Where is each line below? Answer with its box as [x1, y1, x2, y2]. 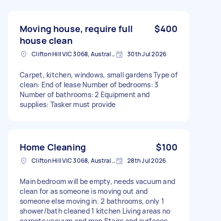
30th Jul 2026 [127, 49, 167, 58]
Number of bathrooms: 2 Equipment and [20, 89, 149, 99]
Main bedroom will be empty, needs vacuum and [20, 176, 175, 186]
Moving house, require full [20, 22, 133, 35]
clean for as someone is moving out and [20, 186, 148, 196]
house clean [20, 34, 73, 46]
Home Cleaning [20, 141, 86, 153]
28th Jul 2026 [127, 156, 166, 165]
